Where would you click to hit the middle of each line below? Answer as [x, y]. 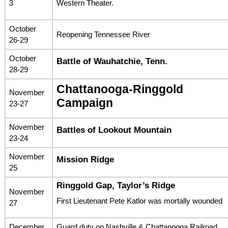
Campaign [84, 103]
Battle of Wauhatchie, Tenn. [112, 61]
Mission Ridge [85, 159]
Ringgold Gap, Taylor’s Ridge [116, 185]
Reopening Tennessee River [103, 34]
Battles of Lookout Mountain [114, 130]
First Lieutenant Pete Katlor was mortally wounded [139, 201]
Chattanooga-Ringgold [120, 89]
